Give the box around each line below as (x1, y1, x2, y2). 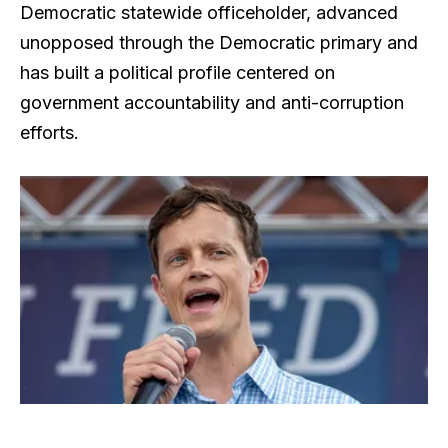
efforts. (20, 122, 79, 144)
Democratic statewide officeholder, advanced (20, 2, 398, 24)
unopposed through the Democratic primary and (20, 32, 418, 54)
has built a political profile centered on (20, 62, 335, 84)
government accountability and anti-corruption (20, 92, 404, 114)
